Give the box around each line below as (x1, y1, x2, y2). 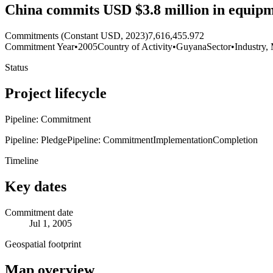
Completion (213, 134, 258, 145)
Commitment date (5, 207, 73, 218)
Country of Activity (97, 41, 172, 52)
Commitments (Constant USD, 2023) (5, 30, 148, 41)
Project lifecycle (5, 85, 107, 101)
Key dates (5, 178, 66, 194)
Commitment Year (5, 41, 74, 52)
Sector (207, 41, 231, 52)
